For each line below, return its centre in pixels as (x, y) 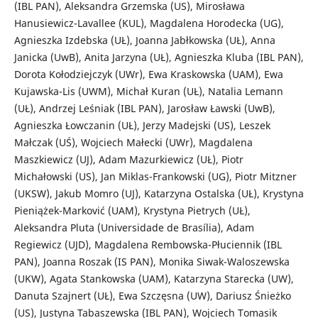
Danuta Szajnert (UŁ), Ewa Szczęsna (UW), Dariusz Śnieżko (152, 296)
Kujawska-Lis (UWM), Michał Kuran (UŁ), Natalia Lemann (148, 92)
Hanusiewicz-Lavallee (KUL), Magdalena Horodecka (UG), (149, 23)
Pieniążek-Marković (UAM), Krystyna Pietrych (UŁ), (132, 211)
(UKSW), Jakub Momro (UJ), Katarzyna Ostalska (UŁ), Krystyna (159, 194)
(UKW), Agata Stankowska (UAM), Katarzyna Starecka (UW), (154, 279)
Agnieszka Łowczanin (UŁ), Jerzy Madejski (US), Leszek (142, 126)
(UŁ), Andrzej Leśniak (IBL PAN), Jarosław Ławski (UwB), (144, 109)
